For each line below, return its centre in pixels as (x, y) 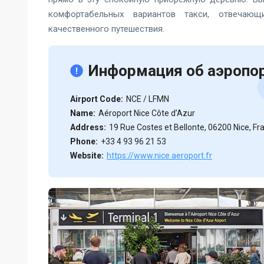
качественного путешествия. (106, 29)
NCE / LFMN (148, 99)
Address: (88, 127)
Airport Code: (97, 99)
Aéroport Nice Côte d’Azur (147, 113)
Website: (87, 156)
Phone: (84, 141)
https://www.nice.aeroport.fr (159, 156)
